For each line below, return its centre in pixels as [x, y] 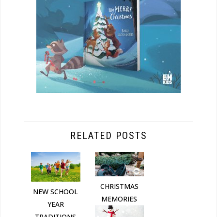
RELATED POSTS [108, 135]
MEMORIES [119, 199]
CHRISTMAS [119, 186]
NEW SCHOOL [56, 191]
